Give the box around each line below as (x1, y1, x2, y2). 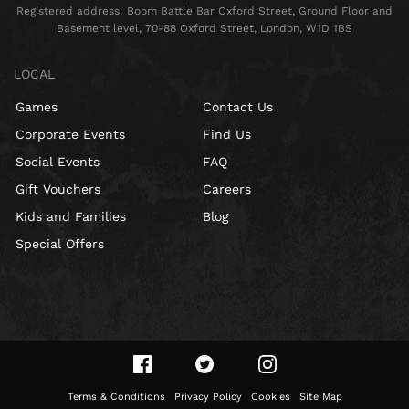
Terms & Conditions (67, 391, 165, 404)
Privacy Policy (173, 391, 242, 404)
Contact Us (202, 100, 273, 115)
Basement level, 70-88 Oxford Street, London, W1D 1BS (57, 22, 352, 36)
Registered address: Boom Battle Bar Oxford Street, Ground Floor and (16, 5, 393, 18)
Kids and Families (16, 209, 126, 225)
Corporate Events (16, 127, 125, 142)
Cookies (250, 391, 290, 404)
